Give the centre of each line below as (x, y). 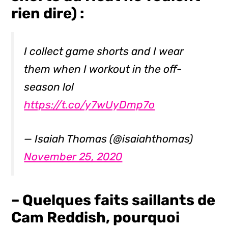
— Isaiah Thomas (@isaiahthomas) (109, 138)
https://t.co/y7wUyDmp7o (90, 105)
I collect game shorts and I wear (104, 51)
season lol (49, 87)
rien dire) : (48, 13)
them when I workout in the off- (103, 69)
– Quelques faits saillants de (113, 200)
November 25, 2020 (73, 156)
